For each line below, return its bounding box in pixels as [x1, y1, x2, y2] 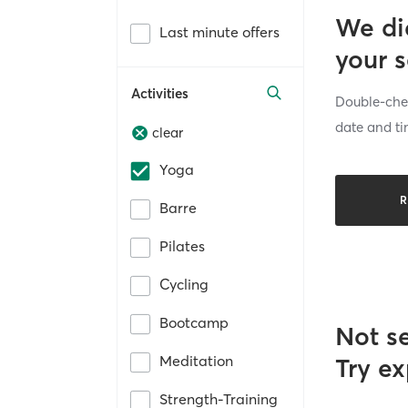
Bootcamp [159, 313, 229, 332]
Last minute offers [159, 22, 280, 41]
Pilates [159, 237, 205, 256]
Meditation [159, 352, 233, 371]
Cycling [159, 275, 209, 294]
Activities [131, 84, 189, 102]
